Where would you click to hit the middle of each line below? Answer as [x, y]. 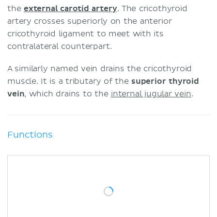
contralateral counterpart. [60, 46]
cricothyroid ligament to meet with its [85, 34]
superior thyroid [165, 81]
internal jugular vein [151, 94]
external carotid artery [70, 8]
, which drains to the [68, 94]
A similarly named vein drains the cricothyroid [100, 69]
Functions [30, 135]
